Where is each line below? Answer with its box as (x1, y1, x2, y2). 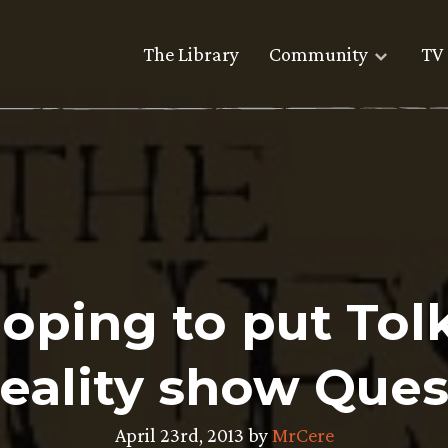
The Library (143, 43, 239, 66)
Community (269, 43, 368, 66)
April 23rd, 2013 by (114, 424, 272, 446)
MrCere (271, 424, 334, 446)
